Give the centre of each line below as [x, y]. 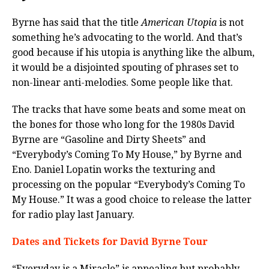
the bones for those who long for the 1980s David [123, 124]
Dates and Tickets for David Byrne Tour [110, 241]
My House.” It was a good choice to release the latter [132, 199]
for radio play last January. [73, 214]
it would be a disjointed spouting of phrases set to [125, 67]
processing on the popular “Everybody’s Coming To [128, 184]
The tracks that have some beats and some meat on [129, 109]
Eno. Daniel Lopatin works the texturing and [114, 169]
